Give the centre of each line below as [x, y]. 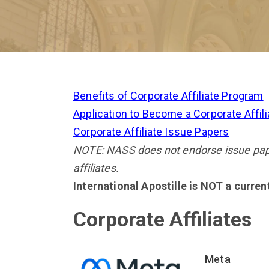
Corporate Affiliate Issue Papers [151, 132]
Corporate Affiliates [162, 219]
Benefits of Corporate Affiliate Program [168, 96]
